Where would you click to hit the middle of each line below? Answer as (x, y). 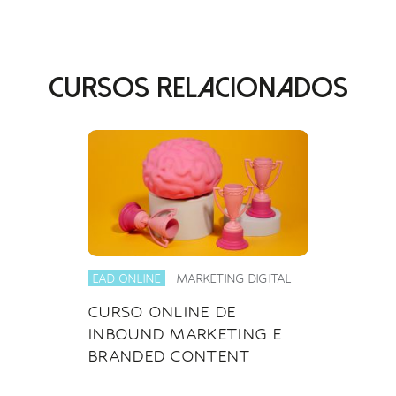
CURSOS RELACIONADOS (198, 88)
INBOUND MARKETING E (184, 333)
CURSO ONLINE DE (162, 311)
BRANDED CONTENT (169, 355)
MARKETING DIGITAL (233, 278)
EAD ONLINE (126, 278)
